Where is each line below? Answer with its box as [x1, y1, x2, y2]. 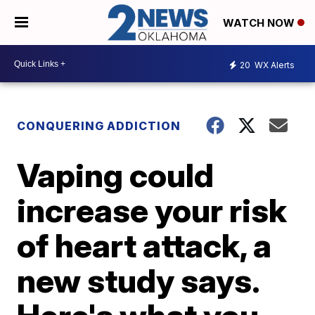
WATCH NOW [223, 16, 297, 30]
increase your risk [17, 191, 288, 231]
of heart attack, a [17, 226, 272, 266]
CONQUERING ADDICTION [17, 119, 184, 134]
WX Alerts [252, 59, 295, 70]
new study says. [17, 261, 259, 301]
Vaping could [17, 155, 214, 195]
